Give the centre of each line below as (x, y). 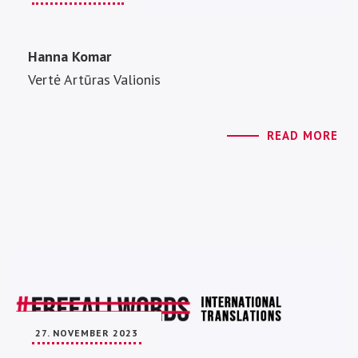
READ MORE (302, 135)
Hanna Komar (70, 56)
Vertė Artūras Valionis (94, 79)
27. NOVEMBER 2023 (87, 333)
